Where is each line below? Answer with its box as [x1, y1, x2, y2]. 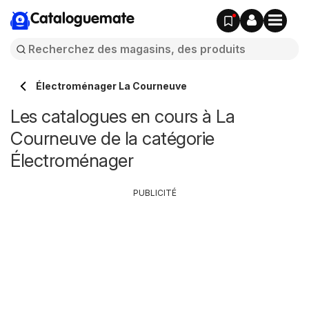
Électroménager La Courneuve [36, 80, 187, 92]
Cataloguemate [30, 12, 134, 27]
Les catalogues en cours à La [10, 106, 235, 127]
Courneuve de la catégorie [10, 128, 215, 149]
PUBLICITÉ [132, 188, 177, 198]
